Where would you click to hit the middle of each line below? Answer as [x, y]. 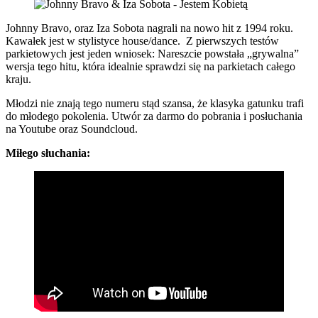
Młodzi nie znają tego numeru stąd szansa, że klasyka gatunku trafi [155, 103]
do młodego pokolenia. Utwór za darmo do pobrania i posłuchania [154, 116]
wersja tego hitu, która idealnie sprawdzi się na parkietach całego [150, 66]
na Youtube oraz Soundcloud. [72, 128]
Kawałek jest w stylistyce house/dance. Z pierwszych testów [142, 40]
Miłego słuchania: [48, 153]
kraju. [18, 79]
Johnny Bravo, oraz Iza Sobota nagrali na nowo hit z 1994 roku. [149, 28]
